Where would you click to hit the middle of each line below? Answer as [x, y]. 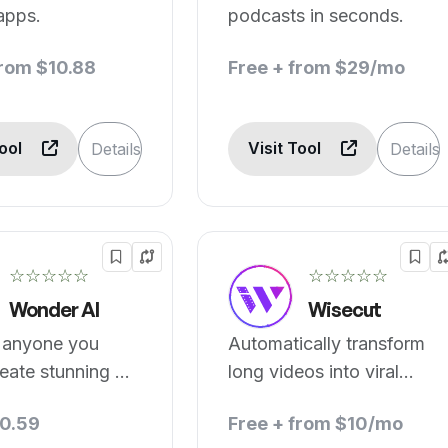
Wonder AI [54, 309]
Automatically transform [326, 343]
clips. [249, 399]
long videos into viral [313, 371]
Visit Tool [286, 148]
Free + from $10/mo [315, 423]
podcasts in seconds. [315, 15]
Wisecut [344, 309]
